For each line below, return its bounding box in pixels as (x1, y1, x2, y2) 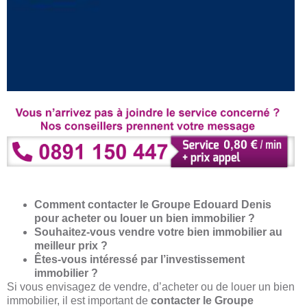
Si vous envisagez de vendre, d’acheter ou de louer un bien (7, 281, 295, 293)
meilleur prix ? (34, 240, 108, 252)
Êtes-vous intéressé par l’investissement (34, 254, 245, 266)
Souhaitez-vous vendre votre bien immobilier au (34, 226, 282, 238)
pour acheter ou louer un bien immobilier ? (34, 212, 255, 225)
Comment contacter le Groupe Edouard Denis (34, 199, 271, 211)
